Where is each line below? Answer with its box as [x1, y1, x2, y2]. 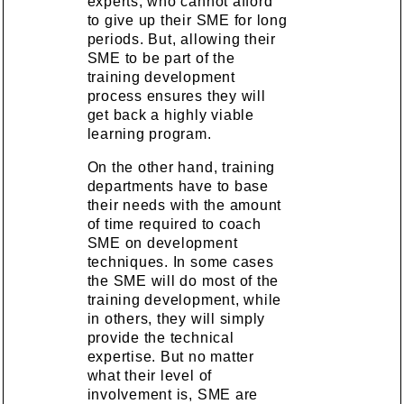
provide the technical [87, 330, 234, 345]
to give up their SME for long [87, 13, 288, 28]
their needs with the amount [87, 197, 282, 213]
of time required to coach [87, 216, 262, 232]
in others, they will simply [87, 311, 266, 326]
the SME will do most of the [87, 273, 280, 289]
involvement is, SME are [87, 387, 259, 402]
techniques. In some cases [87, 254, 274, 270]
